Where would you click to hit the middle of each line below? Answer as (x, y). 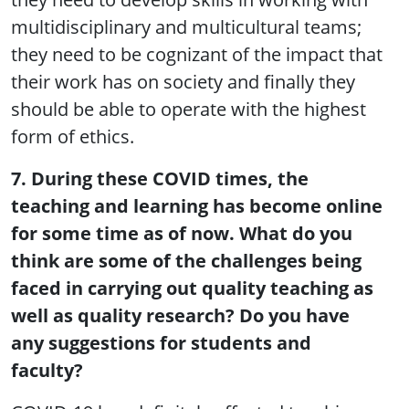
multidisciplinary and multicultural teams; (186, 27)
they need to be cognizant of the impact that (197, 55)
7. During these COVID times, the (160, 179)
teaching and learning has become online (197, 206)
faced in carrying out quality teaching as (192, 288)
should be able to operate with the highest (189, 110)
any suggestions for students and (161, 343)
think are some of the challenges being (186, 261)
